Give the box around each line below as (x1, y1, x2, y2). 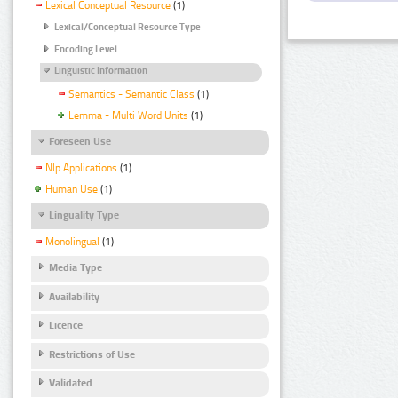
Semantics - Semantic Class (68, 88, 195, 101)
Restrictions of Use (49, 347, 135, 361)
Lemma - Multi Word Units (68, 109, 188, 123)
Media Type (49, 261, 102, 275)
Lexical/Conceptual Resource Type (54, 21, 201, 34)
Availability (49, 290, 99, 303)
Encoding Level (54, 43, 117, 55)
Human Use (45, 183, 98, 196)
